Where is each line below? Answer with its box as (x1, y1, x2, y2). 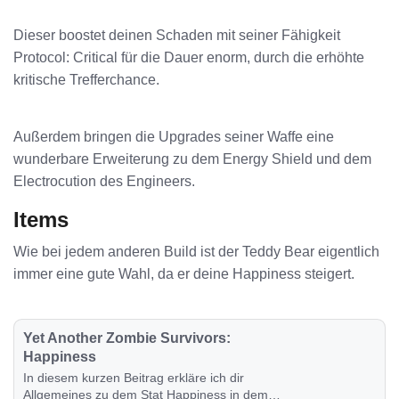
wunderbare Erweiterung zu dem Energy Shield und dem (13, 151, 371, 167)
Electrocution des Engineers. (13, 173, 195, 189)
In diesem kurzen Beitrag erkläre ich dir (23, 370, 245, 386)
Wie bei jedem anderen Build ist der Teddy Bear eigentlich (13, 243, 379, 259)
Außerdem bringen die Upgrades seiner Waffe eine (13, 128, 334, 144)
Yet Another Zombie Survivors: (23, 330, 232, 346)
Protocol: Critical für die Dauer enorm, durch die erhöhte (13, 50, 364, 66)
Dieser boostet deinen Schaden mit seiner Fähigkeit (13, 28, 340, 44)
